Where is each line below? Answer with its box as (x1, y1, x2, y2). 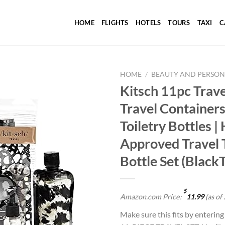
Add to (75, 113, 96, 122)
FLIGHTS (101, 19, 129, 27)
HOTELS (135, 19, 161, 27)
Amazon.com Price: (120, 192, 183, 201)
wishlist (73, 122, 97, 131)
